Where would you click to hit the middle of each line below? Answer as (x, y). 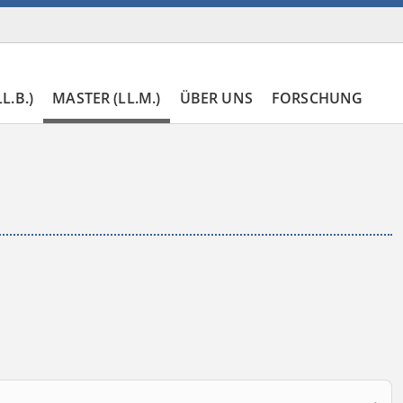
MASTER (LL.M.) (107, 99)
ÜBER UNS (216, 99)
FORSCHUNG (317, 99)
